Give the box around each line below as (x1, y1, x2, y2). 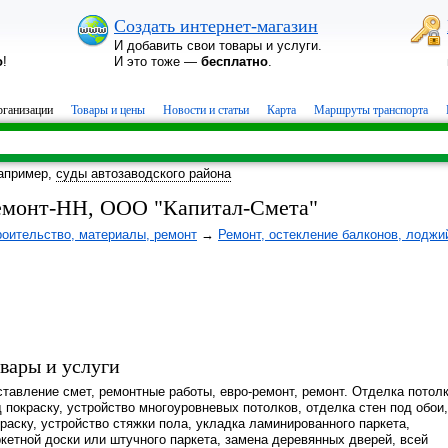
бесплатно (201, 54, 268, 69)
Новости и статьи (163, 103, 249, 117)
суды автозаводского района (56, 166, 231, 181)
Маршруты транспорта (314, 103, 428, 117)
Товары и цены (71, 103, 145, 117)
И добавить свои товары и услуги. (114, 38, 322, 53)
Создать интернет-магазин (114, 16, 318, 36)
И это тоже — (114, 54, 201, 69)
